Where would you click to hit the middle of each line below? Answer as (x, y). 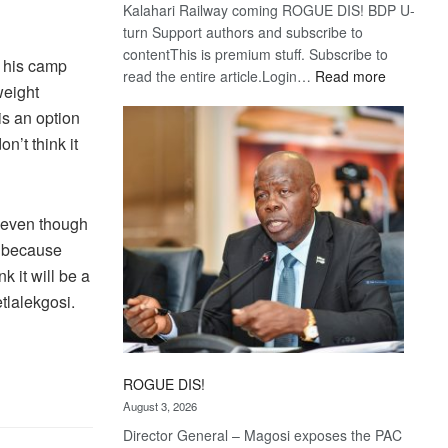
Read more (351, 75)
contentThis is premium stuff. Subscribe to (256, 53)
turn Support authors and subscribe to (243, 31)
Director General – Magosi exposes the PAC (263, 434)
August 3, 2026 (160, 405)
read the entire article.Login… (219, 75)
